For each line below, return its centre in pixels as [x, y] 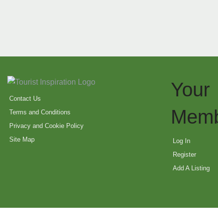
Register [184, 155]
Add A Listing [191, 168]
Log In [182, 141]
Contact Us [25, 99]
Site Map [22, 140]
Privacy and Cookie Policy [46, 126]
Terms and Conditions [40, 112]
